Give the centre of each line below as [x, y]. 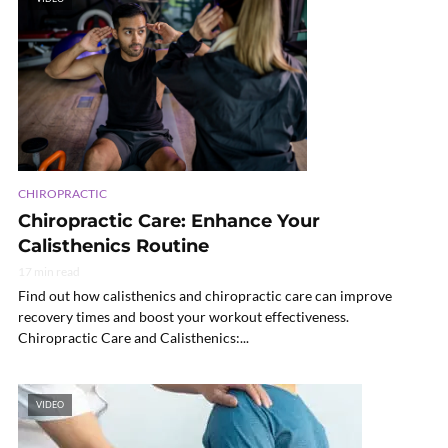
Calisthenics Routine [113, 246]
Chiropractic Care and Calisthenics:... [133, 338]
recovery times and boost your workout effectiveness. [183, 317]
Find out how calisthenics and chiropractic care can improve [205, 296]
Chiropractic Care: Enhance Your [169, 221]
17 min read [49, 272]
